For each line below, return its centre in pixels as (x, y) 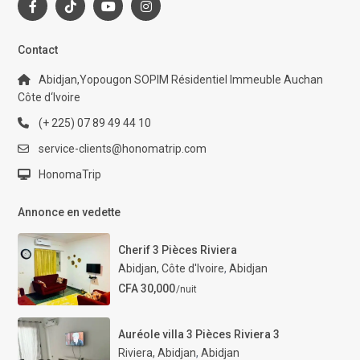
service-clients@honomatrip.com (123, 149)
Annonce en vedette (70, 213)
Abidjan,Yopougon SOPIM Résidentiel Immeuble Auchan (181, 80)
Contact (38, 50)
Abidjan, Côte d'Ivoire (171, 269)
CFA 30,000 (146, 289)
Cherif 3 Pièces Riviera (177, 250)
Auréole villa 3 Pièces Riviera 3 (198, 335)
